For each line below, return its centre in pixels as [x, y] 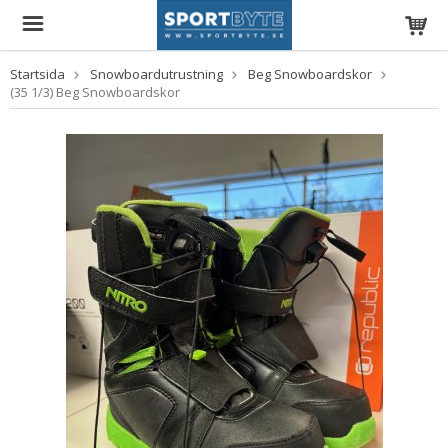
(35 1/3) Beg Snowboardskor [95, 92]
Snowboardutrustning [156, 74]
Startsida [37, 74]
